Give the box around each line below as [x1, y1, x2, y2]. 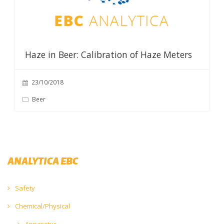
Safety [13, 183, 35, 192]
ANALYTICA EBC [7, 153, 78, 168]
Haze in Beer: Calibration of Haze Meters [24, 48, 192, 60]
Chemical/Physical [13, 201, 70, 210]
